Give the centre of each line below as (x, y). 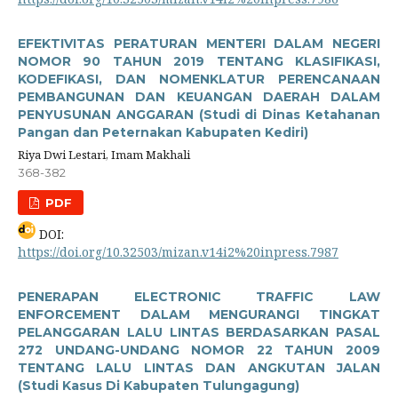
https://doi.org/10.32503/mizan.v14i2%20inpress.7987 (178, 251)
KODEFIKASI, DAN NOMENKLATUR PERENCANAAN (199, 79)
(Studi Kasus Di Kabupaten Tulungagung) (159, 385)
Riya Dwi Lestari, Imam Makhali (104, 154)
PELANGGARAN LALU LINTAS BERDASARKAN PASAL (199, 332)
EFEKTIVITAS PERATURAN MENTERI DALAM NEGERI (199, 43)
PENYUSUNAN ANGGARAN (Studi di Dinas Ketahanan (199, 114)
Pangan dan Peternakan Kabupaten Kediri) (163, 132)
